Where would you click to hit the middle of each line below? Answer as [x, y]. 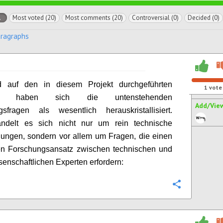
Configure [203, 185]
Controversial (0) [155, 18]
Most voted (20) [34, 18]
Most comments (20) [94, 18]
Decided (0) [204, 18]
